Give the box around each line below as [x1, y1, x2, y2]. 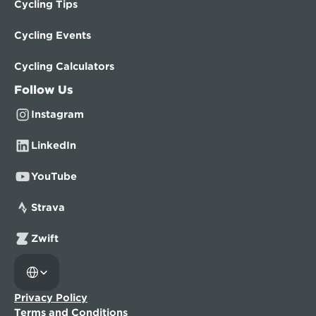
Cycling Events [14, 30, 91, 41]
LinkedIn [31, 140, 76, 151]
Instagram [31, 109, 84, 120]
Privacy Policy [14, 292, 87, 303]
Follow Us [14, 83, 73, 97]
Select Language [13, 253, 79, 263]
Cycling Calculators [14, 61, 114, 72]
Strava [31, 202, 65, 213]
